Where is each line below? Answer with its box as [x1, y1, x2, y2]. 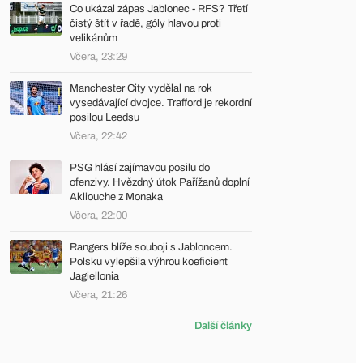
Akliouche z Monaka [70, 191, 163, 203]
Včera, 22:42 [70, 130, 127, 142]
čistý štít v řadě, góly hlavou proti [70, 18, 221, 29]
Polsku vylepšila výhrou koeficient [70, 256, 228, 267]
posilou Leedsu [70, 112, 139, 123]
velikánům [70, 32, 117, 44]
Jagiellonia [70, 271, 119, 282]
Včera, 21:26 [70, 289, 127, 301]
